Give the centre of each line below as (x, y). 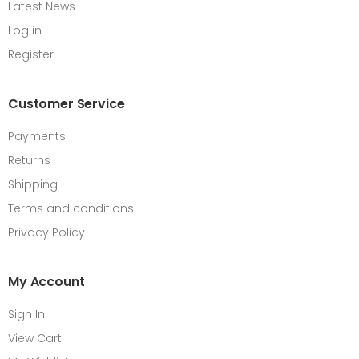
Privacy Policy (46, 233)
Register (31, 55)
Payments (37, 137)
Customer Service (67, 104)
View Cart (35, 339)
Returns (29, 161)
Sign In (26, 315)
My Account (46, 282)
